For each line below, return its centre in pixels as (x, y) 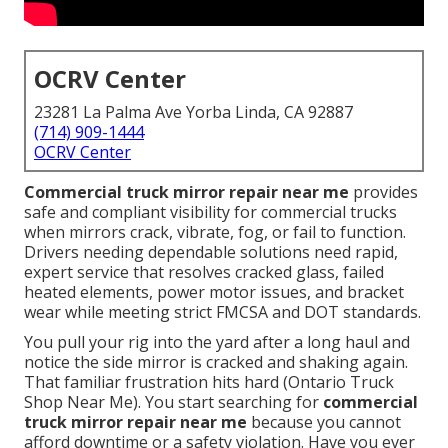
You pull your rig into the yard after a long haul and (217, 342)
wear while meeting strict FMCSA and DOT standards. (222, 312)
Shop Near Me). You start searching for (173, 402)
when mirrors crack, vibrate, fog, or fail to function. (215, 232)
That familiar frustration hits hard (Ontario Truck (209, 382)
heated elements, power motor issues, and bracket (214, 292)
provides (383, 192)
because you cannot (324, 422)
